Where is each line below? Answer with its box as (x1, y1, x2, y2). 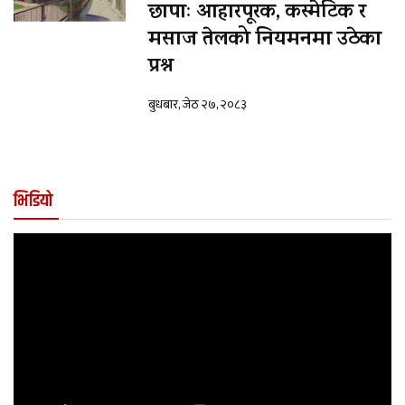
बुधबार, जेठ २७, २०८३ (148, 94, 247, 116)
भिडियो (14, 187, 52, 216)
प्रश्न (148, 52, 173, 85)
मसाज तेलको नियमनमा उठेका (148, 24, 381, 58)
